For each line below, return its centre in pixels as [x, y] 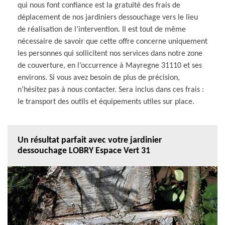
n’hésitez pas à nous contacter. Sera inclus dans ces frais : [111, 90]
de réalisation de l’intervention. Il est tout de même [102, 29]
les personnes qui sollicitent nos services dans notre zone [110, 53]
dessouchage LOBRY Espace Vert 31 [84, 151]
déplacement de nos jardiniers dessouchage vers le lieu [108, 17]
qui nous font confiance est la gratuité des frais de [99, 5]
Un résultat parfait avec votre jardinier [90, 140]
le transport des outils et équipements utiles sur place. [106, 102]
